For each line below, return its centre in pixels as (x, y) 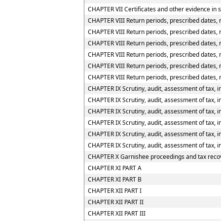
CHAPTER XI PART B (115, 179)
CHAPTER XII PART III (117, 213)
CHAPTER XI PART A (115, 168)
